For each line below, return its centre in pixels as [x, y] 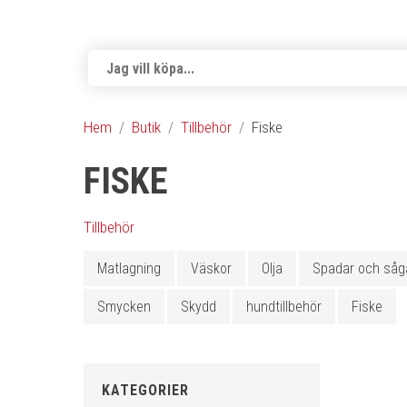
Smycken [124, 307]
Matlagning [129, 268]
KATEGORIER [145, 390]
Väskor [211, 268]
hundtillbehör [284, 307]
